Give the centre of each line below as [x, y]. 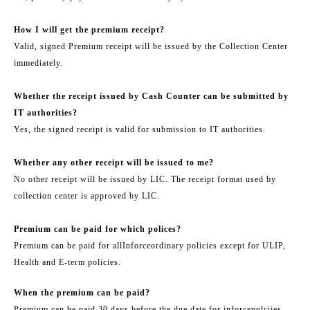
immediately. [38, 63]
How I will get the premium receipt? [89, 29]
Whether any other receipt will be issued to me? [114, 162]
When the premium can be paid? [82, 292]
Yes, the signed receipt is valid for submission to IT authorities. [140, 129]
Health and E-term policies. [67, 262]
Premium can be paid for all [68, 245]
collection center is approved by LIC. [87, 195]
